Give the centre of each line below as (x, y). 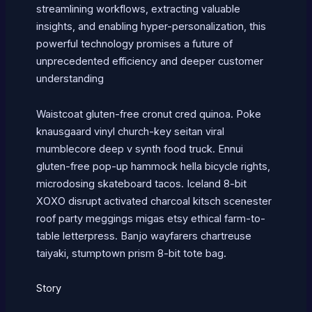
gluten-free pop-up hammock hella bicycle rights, (153, 166)
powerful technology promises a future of (134, 44)
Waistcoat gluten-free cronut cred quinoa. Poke (148, 114)
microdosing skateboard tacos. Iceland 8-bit (141, 184)
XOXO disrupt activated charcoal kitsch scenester (154, 201)
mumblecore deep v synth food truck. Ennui (139, 149)
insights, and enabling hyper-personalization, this (151, 27)
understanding (70, 79)
